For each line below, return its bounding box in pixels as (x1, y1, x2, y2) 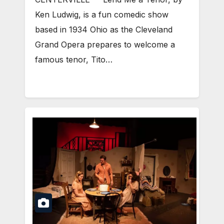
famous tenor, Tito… (35, 54, 112, 65)
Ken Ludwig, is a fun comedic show (35, 9, 168, 20)
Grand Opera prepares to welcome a (35, 39, 175, 50)
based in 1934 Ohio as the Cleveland (35, 24, 172, 35)
